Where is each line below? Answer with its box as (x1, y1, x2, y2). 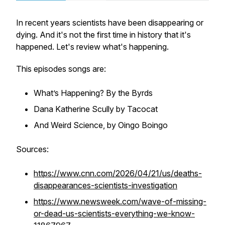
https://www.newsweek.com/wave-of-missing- (34, 196, 206, 206)
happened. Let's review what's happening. (16, 42, 171, 52)
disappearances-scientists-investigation (34, 180, 177, 190)
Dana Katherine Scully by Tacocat (34, 104, 158, 114)
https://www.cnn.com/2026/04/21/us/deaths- (34, 168, 202, 178)
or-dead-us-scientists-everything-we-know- (34, 208, 195, 218)
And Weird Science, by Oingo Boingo (34, 120, 168, 130)
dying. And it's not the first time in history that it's (16, 30, 191, 40)
